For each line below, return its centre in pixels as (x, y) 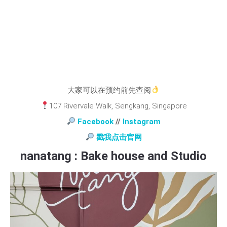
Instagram (141, 121)
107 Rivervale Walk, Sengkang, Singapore (118, 106)
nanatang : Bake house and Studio (113, 156)
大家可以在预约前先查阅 (109, 90)
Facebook (95, 121)
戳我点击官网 (119, 137)
